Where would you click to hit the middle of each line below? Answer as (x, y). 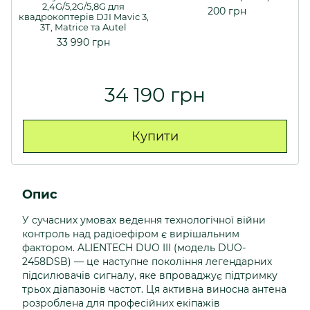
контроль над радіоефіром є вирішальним (131, 234)
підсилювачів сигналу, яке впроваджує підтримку (150, 275)
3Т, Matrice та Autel (83, 27)
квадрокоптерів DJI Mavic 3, (83, 17)
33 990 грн (83, 42)
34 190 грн (155, 95)
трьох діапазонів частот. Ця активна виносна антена (154, 289)
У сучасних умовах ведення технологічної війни (144, 220)
